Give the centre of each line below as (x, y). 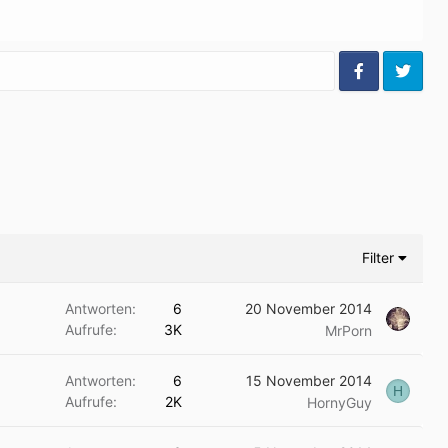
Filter (378, 257)
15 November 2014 (309, 380)
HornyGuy (339, 402)
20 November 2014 (308, 308)
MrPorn (348, 330)
